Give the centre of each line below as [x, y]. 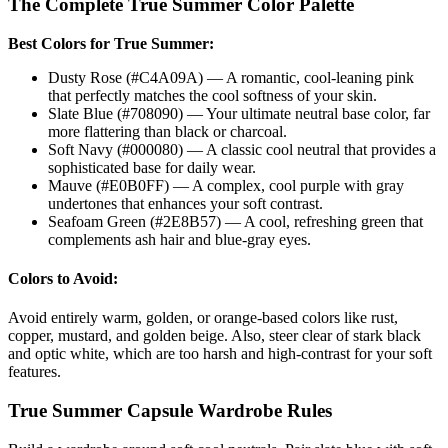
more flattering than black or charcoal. [167, 131]
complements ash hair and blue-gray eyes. [179, 239]
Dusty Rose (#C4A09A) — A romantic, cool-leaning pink [231, 77]
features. [34, 372]
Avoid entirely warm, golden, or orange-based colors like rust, [203, 318]
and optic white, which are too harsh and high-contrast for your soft [220, 354]
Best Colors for [61, 43]
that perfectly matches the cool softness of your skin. [212, 95]
